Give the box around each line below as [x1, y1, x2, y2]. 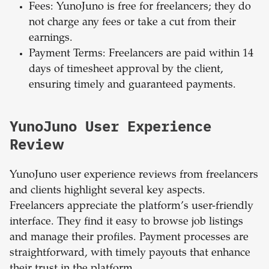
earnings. [29, 33, 73, 44]
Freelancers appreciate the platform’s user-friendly [10, 201, 253, 213]
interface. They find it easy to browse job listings [10, 217, 243, 228]
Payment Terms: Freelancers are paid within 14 [29, 49, 253, 60]
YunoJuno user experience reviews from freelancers [10, 170, 258, 181]
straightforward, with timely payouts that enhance [10, 248, 250, 259]
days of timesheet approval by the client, [29, 64, 223, 76]
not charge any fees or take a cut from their [29, 17, 236, 29]
